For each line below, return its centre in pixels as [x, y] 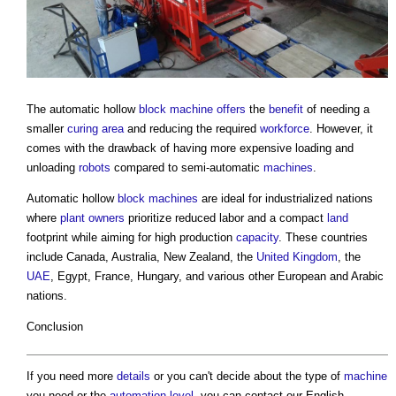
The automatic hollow [83, 110]
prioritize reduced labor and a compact [226, 218]
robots [95, 168]
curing [83, 129]
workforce [285, 129]
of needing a [336, 110]
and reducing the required [192, 129]
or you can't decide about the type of [247, 376]
